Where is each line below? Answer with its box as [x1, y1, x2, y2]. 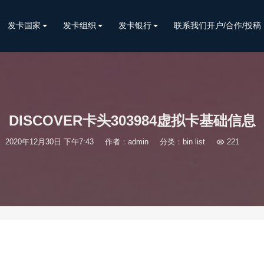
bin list [182, 137, 205, 146]
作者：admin [104, 137, 148, 146]
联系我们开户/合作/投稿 [174, 21, 261, 30]
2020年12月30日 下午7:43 [5, 137, 94, 146]
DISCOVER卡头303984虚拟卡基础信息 [8, 113, 256, 128]
